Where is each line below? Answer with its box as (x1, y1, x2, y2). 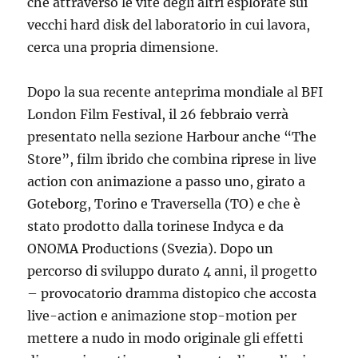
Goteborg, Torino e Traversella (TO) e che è (27, 196, 301, 213)
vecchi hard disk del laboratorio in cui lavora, (27, 17, 311, 34)
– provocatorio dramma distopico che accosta (27, 285, 317, 302)
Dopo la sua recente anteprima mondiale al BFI (27, 84, 324, 101)
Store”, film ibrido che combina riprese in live (27, 151, 317, 168)
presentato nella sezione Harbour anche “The (27, 129, 317, 145)
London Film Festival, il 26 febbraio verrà (27, 106, 289, 123)
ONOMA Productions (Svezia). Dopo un (27, 241, 274, 257)
